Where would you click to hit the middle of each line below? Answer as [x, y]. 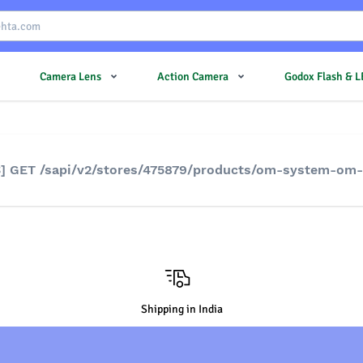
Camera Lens [70, 76]
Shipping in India [181, 309]
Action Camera [193, 76]
